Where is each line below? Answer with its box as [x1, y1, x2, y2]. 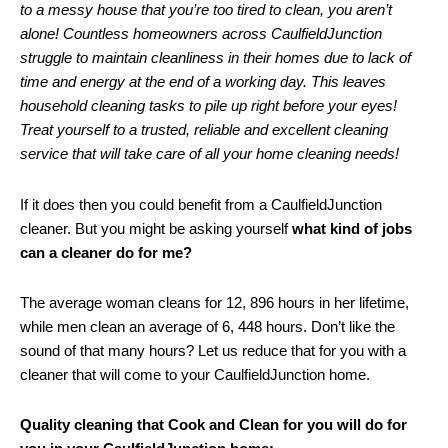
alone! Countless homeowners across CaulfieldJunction [20, 25, 382, 43]
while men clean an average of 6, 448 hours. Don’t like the [20, 317, 395, 335]
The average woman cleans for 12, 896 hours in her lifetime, [20, 293, 409, 311]
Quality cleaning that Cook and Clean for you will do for [20, 416, 407, 434]
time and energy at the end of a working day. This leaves [20, 73, 386, 91]
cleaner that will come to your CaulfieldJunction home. [20, 365, 370, 383]
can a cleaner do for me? [20, 243, 192, 261]
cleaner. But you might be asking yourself [20, 219, 292, 237]
